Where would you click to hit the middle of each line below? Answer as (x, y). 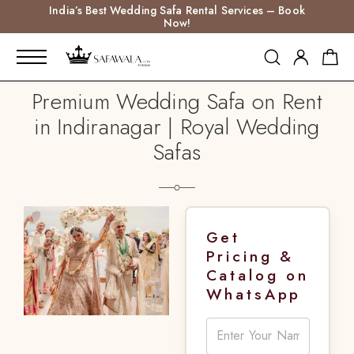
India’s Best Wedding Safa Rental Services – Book (177, 10)
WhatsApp (254, 294)
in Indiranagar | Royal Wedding (177, 127)
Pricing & (250, 256)
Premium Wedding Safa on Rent (177, 102)
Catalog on (257, 275)
